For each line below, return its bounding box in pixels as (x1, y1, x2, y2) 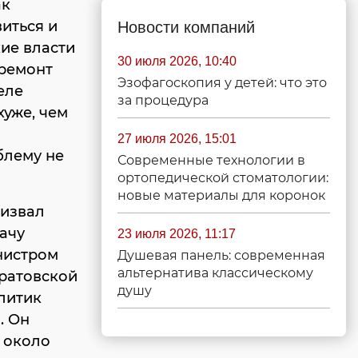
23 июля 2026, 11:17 (117, 227, 236, 241)
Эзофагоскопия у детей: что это (117, 75, 327, 90)
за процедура (117, 93, 209, 108)
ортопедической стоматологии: (117, 170, 328, 185)
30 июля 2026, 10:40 (117, 54, 237, 68)
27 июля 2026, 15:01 (117, 132, 237, 145)
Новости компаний (117, 18, 255, 36)
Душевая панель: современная (117, 248, 325, 263)
